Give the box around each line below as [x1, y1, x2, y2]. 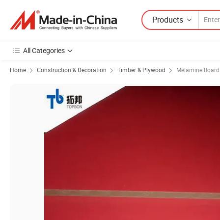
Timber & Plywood [117, 66, 165, 74]
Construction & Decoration [37, 66, 107, 74]
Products [152, 14, 183, 25]
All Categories [23, 46, 65, 55]
